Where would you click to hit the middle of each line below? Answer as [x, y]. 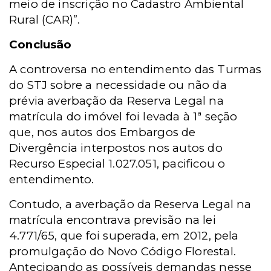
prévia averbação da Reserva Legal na [116, 101]
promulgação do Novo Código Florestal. [122, 252]
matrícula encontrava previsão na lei [113, 220]
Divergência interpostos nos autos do [116, 148]
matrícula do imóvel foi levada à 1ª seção [123, 117]
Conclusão [41, 45]
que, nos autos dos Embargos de [103, 132]
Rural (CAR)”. [45, 20]
